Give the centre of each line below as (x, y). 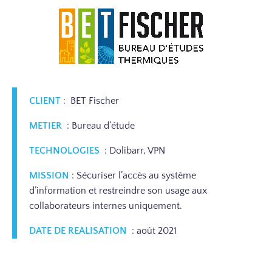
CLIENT (45, 101)
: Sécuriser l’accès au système (134, 175)
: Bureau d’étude (100, 126)
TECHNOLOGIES (64, 151)
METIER (46, 126)
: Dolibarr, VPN (134, 151)
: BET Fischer (91, 101)
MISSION (49, 175)
